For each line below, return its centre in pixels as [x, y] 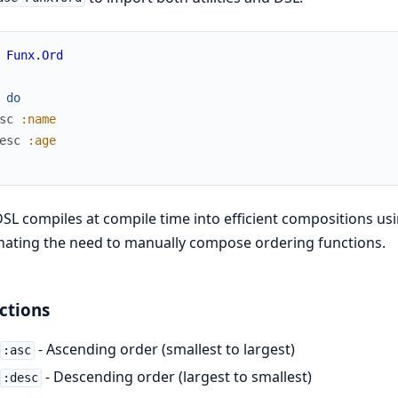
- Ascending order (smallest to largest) [165, 350]
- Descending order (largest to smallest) [177, 377]
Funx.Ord [34, 55]
